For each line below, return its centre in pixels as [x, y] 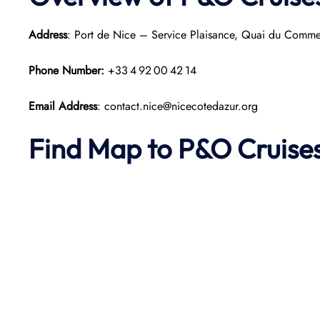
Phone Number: [68, 70]
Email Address [63, 106]
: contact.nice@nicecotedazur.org [177, 106]
